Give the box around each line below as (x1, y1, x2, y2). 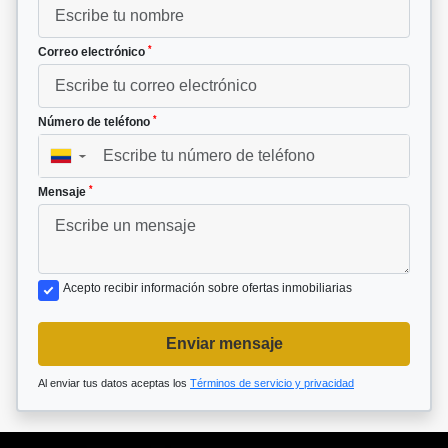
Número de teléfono (38, 115, 153, 130)
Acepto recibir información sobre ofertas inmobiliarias (63, 281, 352, 296)
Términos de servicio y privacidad (190, 377, 354, 390)
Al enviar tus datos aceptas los (38, 377, 190, 390)
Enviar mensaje (165, 335, 283, 353)
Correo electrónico (38, 45, 148, 60)
